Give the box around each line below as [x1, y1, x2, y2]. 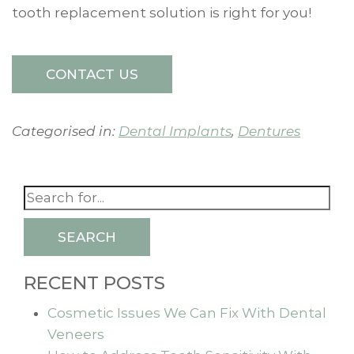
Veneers [47, 326, 104, 342]
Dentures [238, 122, 300, 139]
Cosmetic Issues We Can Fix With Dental [47, 304, 326, 321]
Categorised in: [12, 122, 119, 139]
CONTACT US [46, 66, 138, 82]
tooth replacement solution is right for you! [12, 4, 311, 21]
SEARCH [58, 228, 116, 245]
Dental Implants [119, 122, 232, 139]
